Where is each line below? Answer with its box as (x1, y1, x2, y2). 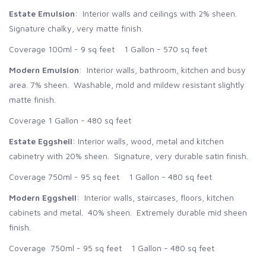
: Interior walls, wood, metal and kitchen (72, 135, 224, 146)
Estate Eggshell (9, 135, 72, 146)
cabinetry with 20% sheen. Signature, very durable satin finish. (9, 150, 248, 161)
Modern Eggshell (9, 192, 77, 202)
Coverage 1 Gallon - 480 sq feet (9, 115, 131, 125)
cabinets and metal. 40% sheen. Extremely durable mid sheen (9, 207, 247, 217)
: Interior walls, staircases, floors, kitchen (77, 192, 234, 202)
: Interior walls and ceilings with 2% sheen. (75, 8, 239, 18)
